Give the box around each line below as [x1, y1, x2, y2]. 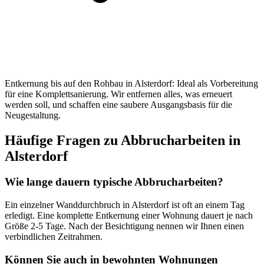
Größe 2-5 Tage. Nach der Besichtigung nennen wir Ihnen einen [5, 221, 244, 232]
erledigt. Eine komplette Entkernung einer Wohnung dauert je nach [5, 210, 253, 221]
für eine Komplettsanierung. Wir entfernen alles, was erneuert [5, 88, 232, 99]
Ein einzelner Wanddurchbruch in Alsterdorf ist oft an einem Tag [5, 200, 245, 210]
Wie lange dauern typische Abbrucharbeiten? [5, 176, 223, 189]
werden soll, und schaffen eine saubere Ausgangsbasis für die [5, 99, 232, 110]
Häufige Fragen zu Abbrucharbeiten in [5, 132, 240, 148]
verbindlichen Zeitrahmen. [5, 232, 103, 242]
